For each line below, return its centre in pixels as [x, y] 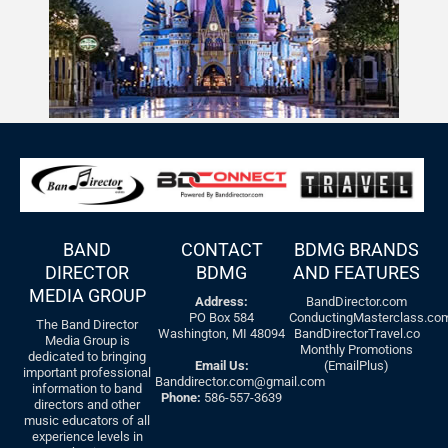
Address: [222, 301]
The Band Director [87, 324]
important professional [87, 372]
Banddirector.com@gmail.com [239, 381]
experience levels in [87, 436]
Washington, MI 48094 [222, 333]
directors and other [87, 404]
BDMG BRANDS [357, 249]
